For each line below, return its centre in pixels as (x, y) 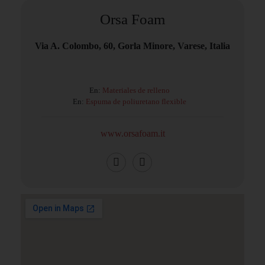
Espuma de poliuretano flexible (136, 102)
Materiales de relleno (136, 91)
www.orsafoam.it (132, 134)
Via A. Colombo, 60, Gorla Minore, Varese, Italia (132, 46)
